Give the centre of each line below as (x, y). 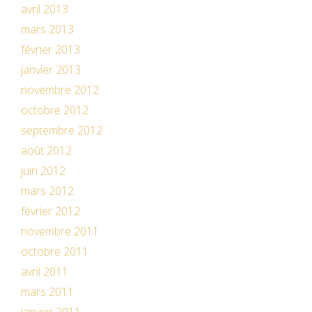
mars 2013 (47, 29)
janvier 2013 (51, 70)
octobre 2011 (55, 251)
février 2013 (50, 49)
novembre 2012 (60, 90)
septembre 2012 (62, 130)
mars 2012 (47, 191)
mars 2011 (47, 292)
